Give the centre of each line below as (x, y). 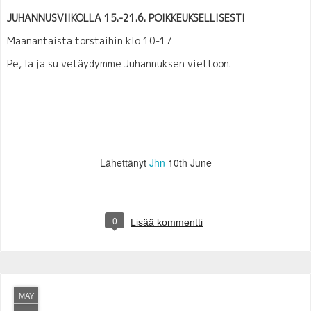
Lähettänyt (124, 162)
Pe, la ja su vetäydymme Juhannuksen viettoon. (119, 63)
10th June (190, 162)
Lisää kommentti (167, 222)
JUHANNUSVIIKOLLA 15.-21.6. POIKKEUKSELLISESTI (126, 17)
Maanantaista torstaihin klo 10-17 (90, 40)
